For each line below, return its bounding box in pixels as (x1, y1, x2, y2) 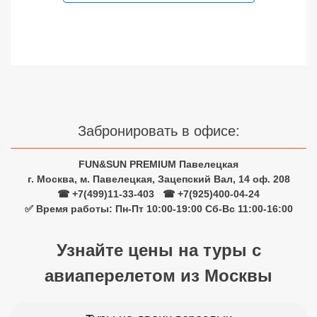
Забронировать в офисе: (77, 123, 240, 139)
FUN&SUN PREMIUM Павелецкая (79, 158, 238, 170)
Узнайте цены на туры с (56, 241, 261, 260)
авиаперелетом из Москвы (45, 266, 272, 285)
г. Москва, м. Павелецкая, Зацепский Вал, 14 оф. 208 (27, 173, 290, 185)
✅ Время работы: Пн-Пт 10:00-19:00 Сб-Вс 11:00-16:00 (24, 203, 293, 214)
